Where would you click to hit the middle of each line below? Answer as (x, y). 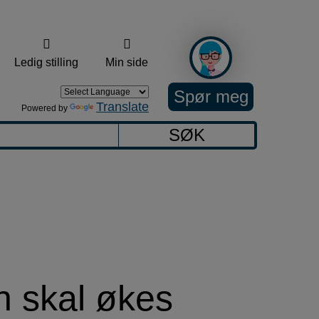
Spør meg (211, 96)
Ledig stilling (46, 62)
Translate (122, 107)
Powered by (46, 108)
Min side (127, 62)
